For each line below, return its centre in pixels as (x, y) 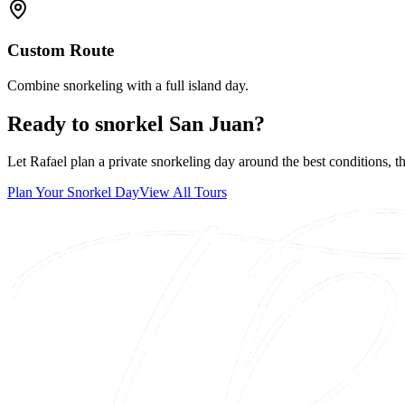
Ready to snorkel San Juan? (136, 123)
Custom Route (61, 50)
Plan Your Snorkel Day (73, 193)
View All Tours (183, 193)
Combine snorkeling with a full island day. (128, 85)
